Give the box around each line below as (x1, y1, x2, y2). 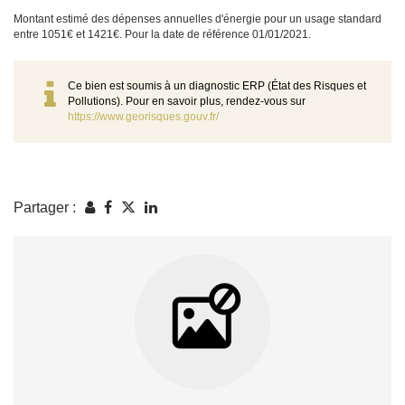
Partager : (14, 199, 76, 215)
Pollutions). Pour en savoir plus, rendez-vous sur (68, 95, 306, 108)
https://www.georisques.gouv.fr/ (68, 110, 219, 124)
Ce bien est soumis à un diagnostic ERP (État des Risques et (68, 80, 366, 93)
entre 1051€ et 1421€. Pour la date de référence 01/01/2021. (14, 28, 311, 42)
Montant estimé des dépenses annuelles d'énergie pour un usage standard (14, 13, 381, 26)
